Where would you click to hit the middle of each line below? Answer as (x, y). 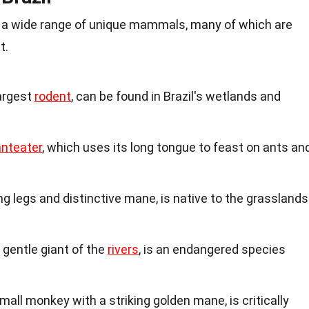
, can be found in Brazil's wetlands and (176, 96)
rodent (53, 96)
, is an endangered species (212, 249)
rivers (123, 249)
